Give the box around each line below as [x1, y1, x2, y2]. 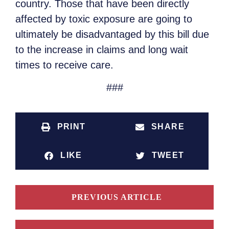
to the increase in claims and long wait [15, 43, 188, 55]
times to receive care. [15, 59, 113, 71]
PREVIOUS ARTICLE [71, 193, 162, 202]
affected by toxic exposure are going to [15, 13, 192, 25]
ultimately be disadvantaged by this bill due [15, 28, 209, 40]
